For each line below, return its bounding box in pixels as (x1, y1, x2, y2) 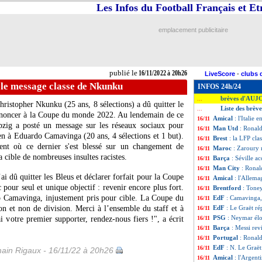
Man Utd (213, 125, 240, 132)
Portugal (213, 234, 240, 241)
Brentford (213, 184, 243, 191)
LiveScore (205, 70, 235, 77)
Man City (213, 164, 242, 171)
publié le (109, 68, 137, 77)
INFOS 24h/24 (198, 82, 241, 91)
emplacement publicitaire (158, 26, 228, 33)
